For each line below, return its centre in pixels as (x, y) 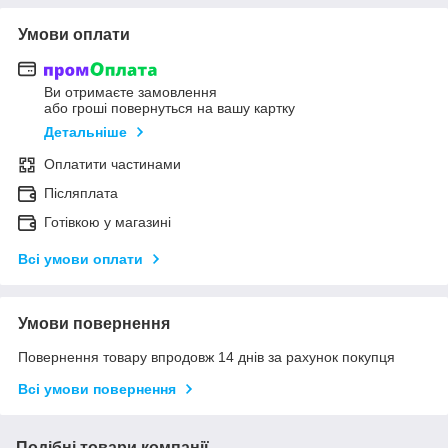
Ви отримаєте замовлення (130, 92)
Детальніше (85, 132)
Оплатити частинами (112, 164)
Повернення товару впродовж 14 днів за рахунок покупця (206, 357)
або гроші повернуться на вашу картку (169, 108)
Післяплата (81, 193)
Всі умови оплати (80, 259)
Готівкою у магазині (107, 222)
